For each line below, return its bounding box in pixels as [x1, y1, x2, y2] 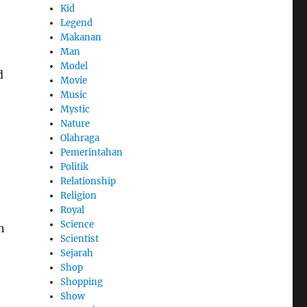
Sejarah [60, 247, 94, 259]
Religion [60, 189, 97, 201]
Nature [60, 117, 90, 130]
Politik [60, 160, 89, 173]
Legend [60, 16, 93, 29]
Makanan [60, 31, 102, 43]
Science [60, 218, 95, 230]
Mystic [60, 103, 90, 115]
